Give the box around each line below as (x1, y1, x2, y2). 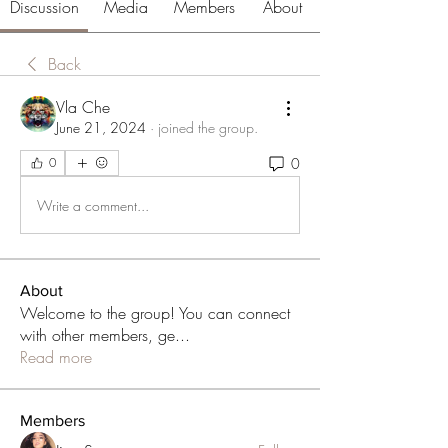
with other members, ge (20, 324, 175, 347)
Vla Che (56, 96, 110, 119)
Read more (20, 346, 92, 369)
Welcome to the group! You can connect (20, 302, 290, 325)
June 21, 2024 (56, 118, 146, 138)
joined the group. (158, 118, 258, 138)
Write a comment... (37, 195, 149, 215)
